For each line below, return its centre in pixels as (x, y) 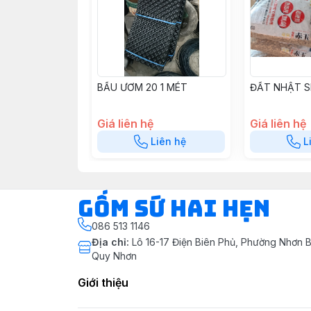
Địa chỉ (109, 242)
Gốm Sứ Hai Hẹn (174, 209)
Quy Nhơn (114, 256)
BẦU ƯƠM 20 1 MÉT (142, 87)
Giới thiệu (103, 283)
